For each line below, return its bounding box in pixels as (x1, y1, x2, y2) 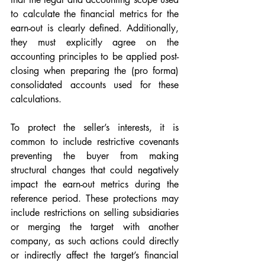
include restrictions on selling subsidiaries (11, 206, 179, 219)
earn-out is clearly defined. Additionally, (11, 22, 179, 34)
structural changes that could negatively (11, 164, 179, 176)
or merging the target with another (11, 221, 179, 233)
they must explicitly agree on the (11, 36, 179, 49)
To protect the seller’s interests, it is (11, 121, 179, 134)
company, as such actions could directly (11, 235, 179, 247)
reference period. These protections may (11, 192, 179, 205)
